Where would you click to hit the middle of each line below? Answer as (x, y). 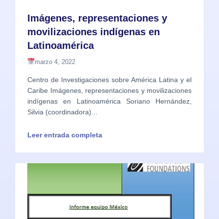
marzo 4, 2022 (55, 62)
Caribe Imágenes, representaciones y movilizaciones (109, 91)
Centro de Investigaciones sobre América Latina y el (109, 80)
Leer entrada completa (65, 135)
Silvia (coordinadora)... (62, 112)
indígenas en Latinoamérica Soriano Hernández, (109, 101)
